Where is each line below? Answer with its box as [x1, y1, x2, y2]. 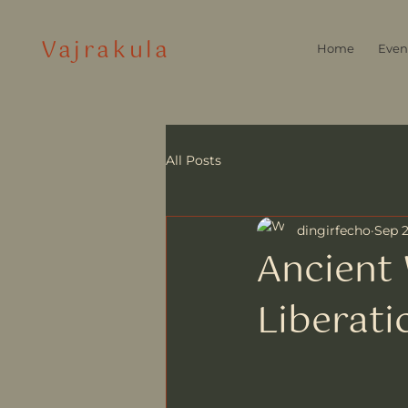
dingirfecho [297, 222, 371, 240]
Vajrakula [41, 33, 171, 69]
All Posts [166, 152, 221, 169]
